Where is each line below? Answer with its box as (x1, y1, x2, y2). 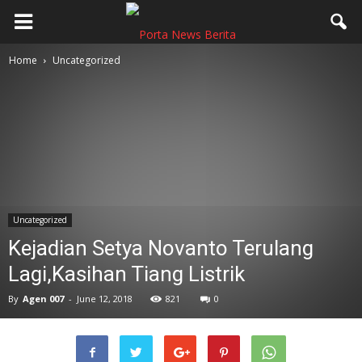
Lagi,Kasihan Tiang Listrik (8, 262, 245, 286)
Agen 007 (23, 293, 64, 305)
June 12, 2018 (77, 293, 133, 305)
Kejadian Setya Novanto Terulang (8, 236, 314, 260)
